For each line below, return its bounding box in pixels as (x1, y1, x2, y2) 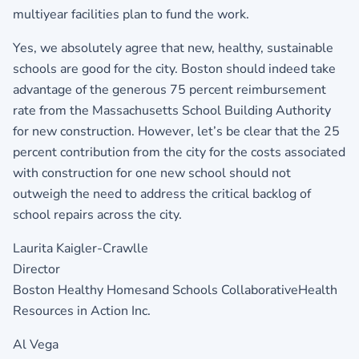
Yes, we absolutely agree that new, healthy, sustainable (13, 38, 333, 57)
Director (13, 260, 60, 278)
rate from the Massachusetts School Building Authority (13, 101, 331, 119)
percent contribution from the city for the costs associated (13, 143, 345, 161)
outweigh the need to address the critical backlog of (13, 184, 311, 203)
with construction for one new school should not (13, 163, 291, 182)
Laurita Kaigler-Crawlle (13, 239, 148, 257)
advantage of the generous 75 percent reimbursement (13, 80, 326, 99)
